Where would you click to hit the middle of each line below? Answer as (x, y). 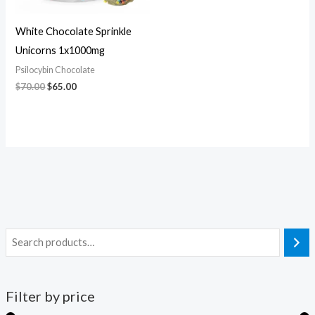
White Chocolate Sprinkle (74, 32)
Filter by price (50, 296)
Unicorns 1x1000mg (60, 51)
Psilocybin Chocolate (56, 70)
